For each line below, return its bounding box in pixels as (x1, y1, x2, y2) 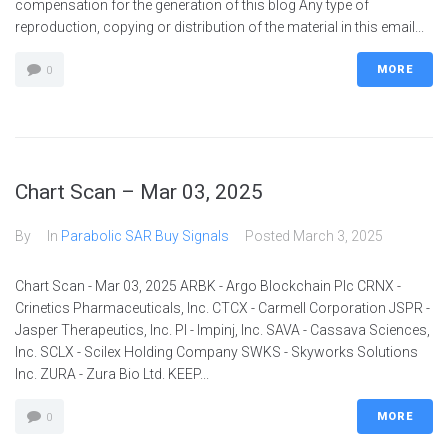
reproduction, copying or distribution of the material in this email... (15, 19, 424, 35)
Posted (245, 228, 293, 244)
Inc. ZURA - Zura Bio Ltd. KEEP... (15, 366, 209, 382)
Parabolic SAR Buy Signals (61, 228, 229, 244)
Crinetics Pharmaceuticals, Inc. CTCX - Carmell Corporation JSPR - (15, 300, 430, 316)
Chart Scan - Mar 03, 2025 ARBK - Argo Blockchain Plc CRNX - (15, 278, 401, 294)
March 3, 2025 (293, 228, 383, 244)
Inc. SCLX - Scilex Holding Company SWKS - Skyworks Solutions (15, 344, 418, 360)
